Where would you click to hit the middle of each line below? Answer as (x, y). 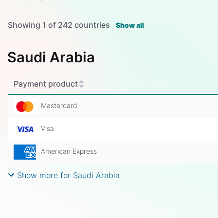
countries (93, 25)
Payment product (46, 84)
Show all (130, 25)
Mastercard (59, 106)
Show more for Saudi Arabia (67, 175)
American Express (69, 151)
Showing (25, 25)
